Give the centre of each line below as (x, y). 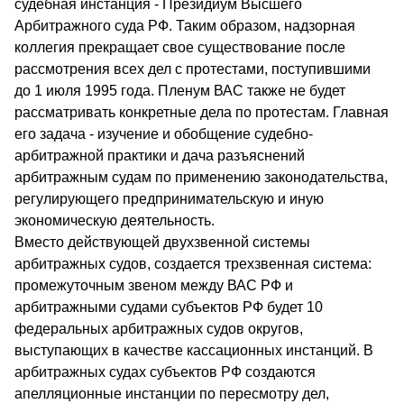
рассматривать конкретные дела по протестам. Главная (202, 112)
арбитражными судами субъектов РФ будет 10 (169, 307)
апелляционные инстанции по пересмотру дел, (172, 393)
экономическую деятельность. (115, 220)
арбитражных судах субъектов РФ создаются (165, 372)
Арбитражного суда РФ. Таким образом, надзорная (185, 25)
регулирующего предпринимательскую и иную (169, 198)
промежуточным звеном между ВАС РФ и (154, 285)
